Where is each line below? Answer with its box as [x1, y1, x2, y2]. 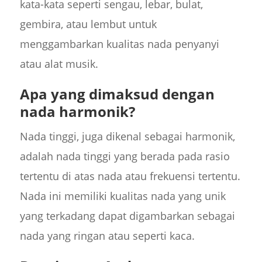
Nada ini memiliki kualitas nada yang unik [19, 188, 226, 203]
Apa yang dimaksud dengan [19, 84, 215, 104]
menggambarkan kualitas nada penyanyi [19, 36, 219, 51]
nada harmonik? [19, 101, 135, 121]
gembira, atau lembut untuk [19, 16, 157, 31]
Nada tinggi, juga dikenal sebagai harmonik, [19, 129, 235, 143]
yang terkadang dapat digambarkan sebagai [19, 208, 235, 223]
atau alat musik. [19, 56, 98, 71]
